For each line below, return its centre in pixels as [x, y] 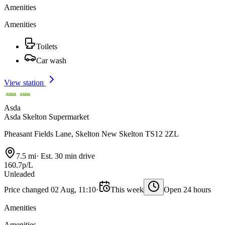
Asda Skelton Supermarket [46, 117]
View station [25, 82]
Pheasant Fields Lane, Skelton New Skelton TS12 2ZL [91, 134]
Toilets [47, 46]
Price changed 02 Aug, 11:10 [50, 189]
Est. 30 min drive [67, 156]
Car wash [51, 60]
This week [127, 189]
